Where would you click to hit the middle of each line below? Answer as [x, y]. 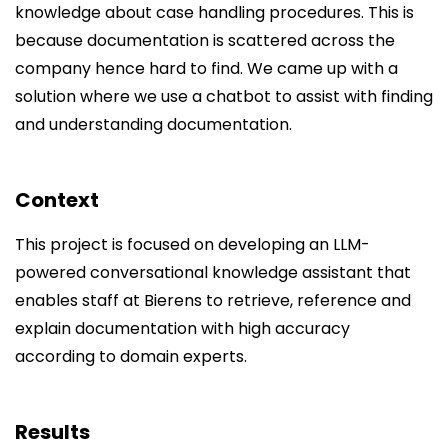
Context [57, 199]
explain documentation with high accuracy [182, 328]
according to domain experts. [131, 356]
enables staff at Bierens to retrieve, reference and [213, 300]
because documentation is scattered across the [205, 40]
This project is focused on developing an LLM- [192, 244]
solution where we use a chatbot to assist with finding [224, 96]
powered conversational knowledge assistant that [213, 272]
